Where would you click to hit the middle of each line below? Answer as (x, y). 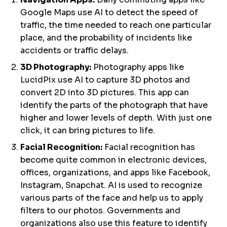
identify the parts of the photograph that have (114, 105)
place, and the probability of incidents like (106, 38)
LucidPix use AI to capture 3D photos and (105, 80)
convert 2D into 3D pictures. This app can (105, 92)
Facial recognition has (149, 147)
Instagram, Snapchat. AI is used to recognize (111, 185)
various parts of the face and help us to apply (112, 198)
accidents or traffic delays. (74, 50)
